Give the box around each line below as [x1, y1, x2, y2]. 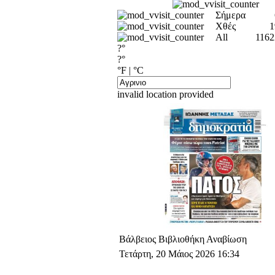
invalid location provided [117, 88, 214, 99]
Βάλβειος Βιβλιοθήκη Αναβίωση [119, 233, 247, 244]
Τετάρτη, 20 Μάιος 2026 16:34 [119, 248, 239, 259]
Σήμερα [215, 9, 246, 20]
